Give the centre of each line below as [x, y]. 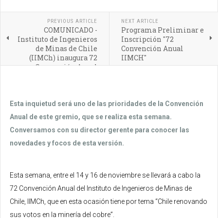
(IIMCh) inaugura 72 [63, 57]
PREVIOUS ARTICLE [72, 21]
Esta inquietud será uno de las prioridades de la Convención [107, 103]
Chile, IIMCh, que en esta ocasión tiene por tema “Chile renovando [109, 201]
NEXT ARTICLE [140, 21]
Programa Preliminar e [162, 30]
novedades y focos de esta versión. [67, 143]
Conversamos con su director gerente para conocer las [100, 130]
